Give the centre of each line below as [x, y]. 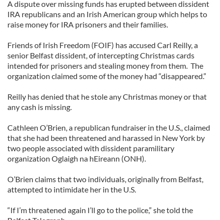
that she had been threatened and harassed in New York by [106, 138]
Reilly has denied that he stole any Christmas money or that [107, 96]
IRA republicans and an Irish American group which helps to [107, 14]
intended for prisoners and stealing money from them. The [105, 66]
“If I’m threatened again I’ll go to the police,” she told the [100, 210]
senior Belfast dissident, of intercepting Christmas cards [101, 55]
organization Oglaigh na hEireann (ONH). [77, 158]
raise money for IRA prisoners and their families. [88, 24]
